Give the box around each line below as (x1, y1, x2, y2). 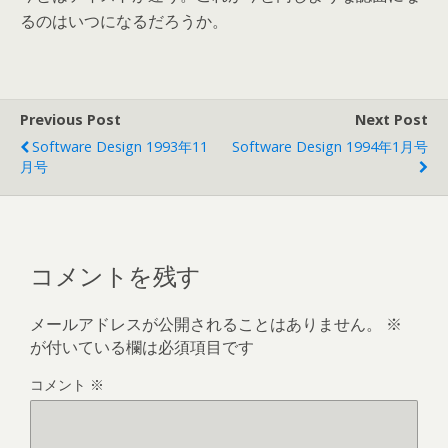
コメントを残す (30, 255, 201, 292)
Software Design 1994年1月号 (232, 137, 428, 156)
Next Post (355, 110, 428, 129)
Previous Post (20, 110, 121, 129)
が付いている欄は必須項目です (30, 335, 254, 358)
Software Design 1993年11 (32, 137, 208, 156)
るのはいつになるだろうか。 (20, 10, 228, 32)
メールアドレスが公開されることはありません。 (30, 312, 382, 335)
